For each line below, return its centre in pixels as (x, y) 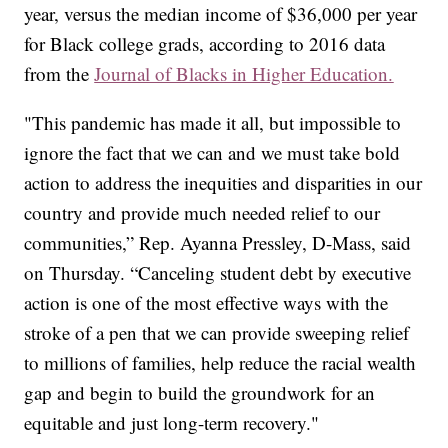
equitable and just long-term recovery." (172, 423)
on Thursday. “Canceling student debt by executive (218, 273)
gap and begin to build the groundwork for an (200, 393)
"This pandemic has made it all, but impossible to (213, 123)
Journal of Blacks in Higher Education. (244, 74)
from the (59, 74)
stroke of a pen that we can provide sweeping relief (217, 333)
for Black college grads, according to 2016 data (205, 44)
